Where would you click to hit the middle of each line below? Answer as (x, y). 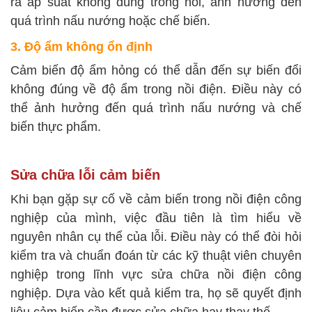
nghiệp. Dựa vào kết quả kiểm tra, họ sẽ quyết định (156, 294)
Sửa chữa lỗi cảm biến (85, 175)
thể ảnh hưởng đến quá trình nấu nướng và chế (156, 108)
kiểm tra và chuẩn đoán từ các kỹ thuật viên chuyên (156, 256)
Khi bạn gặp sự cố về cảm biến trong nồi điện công (156, 200)
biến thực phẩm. (56, 127)
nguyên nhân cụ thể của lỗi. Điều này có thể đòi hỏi (156, 237)
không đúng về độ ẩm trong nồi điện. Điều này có (156, 89)
